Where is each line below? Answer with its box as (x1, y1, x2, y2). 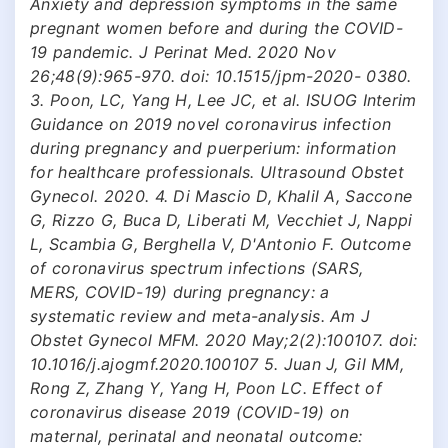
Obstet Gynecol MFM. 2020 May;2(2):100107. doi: (30, 329, 418, 350)
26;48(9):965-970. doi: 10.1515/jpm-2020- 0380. (30, 65, 412, 86)
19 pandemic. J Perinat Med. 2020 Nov (30, 41, 336, 62)
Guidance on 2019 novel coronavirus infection (30, 113, 392, 134)
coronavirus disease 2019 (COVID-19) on (30, 401, 350, 422)
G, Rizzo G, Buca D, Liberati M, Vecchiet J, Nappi (30, 209, 413, 230)
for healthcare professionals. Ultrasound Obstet (30, 161, 405, 182)
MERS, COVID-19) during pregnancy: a (30, 281, 330, 302)
